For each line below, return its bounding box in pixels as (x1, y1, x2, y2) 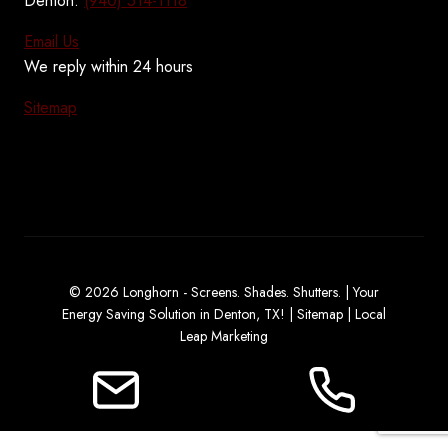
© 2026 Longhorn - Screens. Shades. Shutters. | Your (69, 282, 379, 303)
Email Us (24, 30, 79, 54)
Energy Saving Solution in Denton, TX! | (62, 304, 297, 325)
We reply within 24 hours (24, 55, 193, 79)
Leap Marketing (180, 326, 268, 347)
